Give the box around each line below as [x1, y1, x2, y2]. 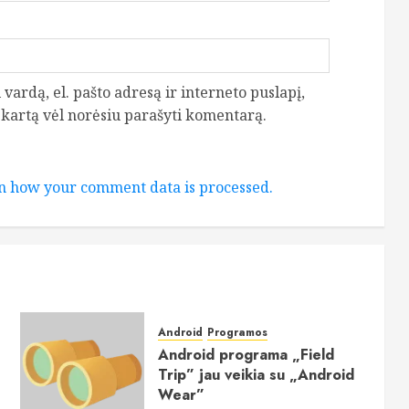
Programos [207, 324, 268, 341]
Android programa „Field [158, 344, 335, 366]
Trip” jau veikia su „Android [158, 364, 355, 386]
